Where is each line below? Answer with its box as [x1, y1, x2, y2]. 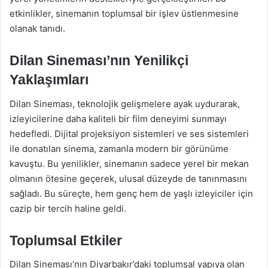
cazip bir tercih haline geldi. [10, 202, 126, 214]
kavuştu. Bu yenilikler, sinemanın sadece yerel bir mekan [10, 157, 249, 169]
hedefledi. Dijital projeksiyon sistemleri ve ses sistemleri [10, 127, 249, 139]
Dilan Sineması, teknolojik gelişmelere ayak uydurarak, [10, 98, 240, 109]
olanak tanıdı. [10, 23, 65, 34]
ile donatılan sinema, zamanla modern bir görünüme [10, 142, 229, 154]
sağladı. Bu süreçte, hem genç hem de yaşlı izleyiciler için [10, 187, 253, 199]
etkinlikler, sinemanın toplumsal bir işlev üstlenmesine [10, 8, 239, 19]
